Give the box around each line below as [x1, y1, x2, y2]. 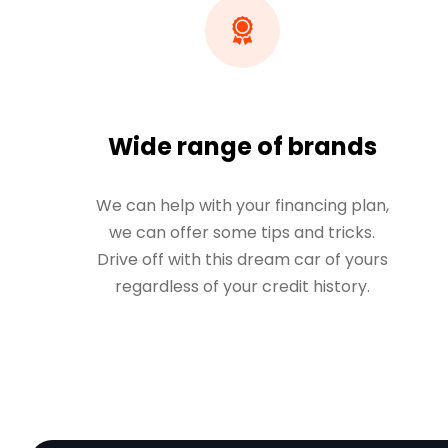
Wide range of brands [107, 130, 377, 163]
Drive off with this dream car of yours [96, 248, 388, 271]
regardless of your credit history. [114, 275, 370, 298]
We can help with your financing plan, [95, 194, 389, 217]
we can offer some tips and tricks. [109, 221, 376, 244]
